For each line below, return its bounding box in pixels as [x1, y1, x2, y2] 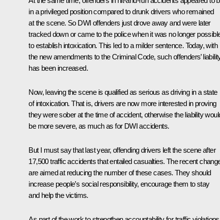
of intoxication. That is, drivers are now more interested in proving [28, 99, 217, 108]
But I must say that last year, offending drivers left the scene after [28, 145, 216, 154]
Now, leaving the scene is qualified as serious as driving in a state [28, 87, 218, 96]
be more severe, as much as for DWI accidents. [28, 121, 169, 130]
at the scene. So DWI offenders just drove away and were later [28, 18, 211, 27]
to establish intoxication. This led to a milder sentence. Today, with [28, 41, 218, 50]
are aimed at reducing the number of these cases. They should [28, 168, 211, 177]
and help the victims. [28, 191, 88, 199]
